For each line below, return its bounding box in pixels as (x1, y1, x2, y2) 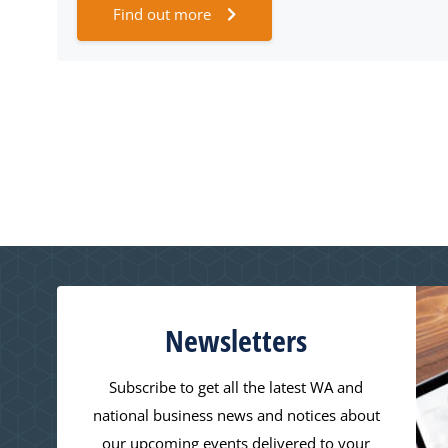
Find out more (113, 4, 211, 24)
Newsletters (165, 320, 308, 361)
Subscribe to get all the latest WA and (109, 377, 364, 397)
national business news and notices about (92, 405, 380, 425)
